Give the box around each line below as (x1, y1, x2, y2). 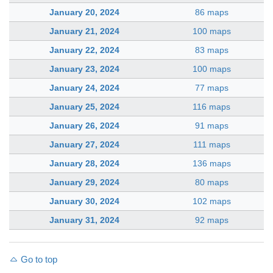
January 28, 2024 (49, 158, 119, 168)
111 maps (193, 140, 230, 149)
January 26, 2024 (49, 121, 119, 130)
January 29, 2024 (49, 177, 119, 187)
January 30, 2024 (49, 196, 119, 206)
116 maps (193, 102, 230, 112)
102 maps (192, 196, 231, 206)
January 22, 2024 (49, 45, 119, 55)
